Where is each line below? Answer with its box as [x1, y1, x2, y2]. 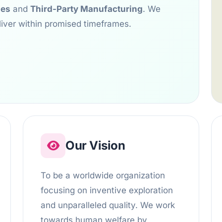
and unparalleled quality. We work [41, 200, 175, 211]
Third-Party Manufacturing [30, 4, 143, 14]
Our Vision [65, 138, 125, 153]
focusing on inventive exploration [41, 185, 173, 196]
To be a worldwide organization [41, 170, 165, 181]
